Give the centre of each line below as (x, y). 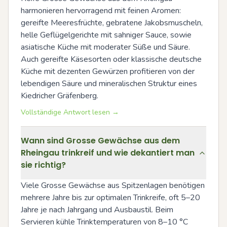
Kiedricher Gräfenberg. (60, 96)
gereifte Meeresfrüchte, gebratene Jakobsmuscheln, (112, 23)
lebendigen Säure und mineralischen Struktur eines (109, 84)
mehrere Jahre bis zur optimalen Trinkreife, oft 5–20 (110, 198)
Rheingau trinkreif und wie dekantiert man (108, 153)
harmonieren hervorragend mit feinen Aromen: (101, 11)
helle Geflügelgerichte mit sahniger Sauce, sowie (106, 35)
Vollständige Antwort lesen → (70, 112)
